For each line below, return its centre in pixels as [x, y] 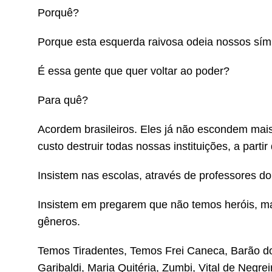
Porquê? [58, 13]
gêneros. [59, 222]
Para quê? [63, 100]
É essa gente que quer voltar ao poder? [134, 71]
